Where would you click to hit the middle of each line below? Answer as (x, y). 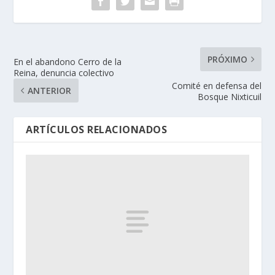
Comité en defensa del (216, 86)
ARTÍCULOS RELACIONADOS (97, 130)
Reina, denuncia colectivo (64, 73)
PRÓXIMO (227, 60)
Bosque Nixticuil (229, 97)
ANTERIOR (50, 91)
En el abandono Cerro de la (68, 62)
